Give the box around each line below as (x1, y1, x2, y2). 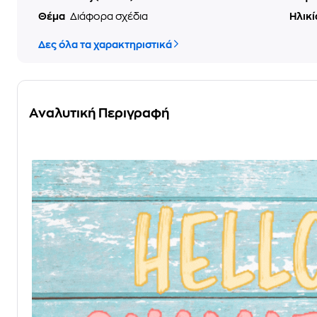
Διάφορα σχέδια (70, 11, 148, 21)
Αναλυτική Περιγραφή (29, 107, 169, 120)
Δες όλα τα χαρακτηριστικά (38, 40, 172, 50)
